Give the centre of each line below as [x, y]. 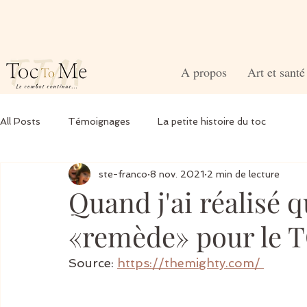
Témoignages [99, 121]
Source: [93, 263]
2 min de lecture [243, 174]
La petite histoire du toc [212, 121]
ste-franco [123, 174]
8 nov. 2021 [177, 174]
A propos [204, 72]
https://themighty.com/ [191, 263]
